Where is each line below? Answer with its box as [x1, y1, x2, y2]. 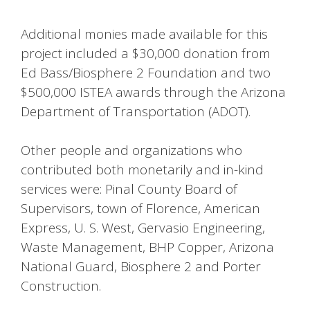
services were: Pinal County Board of [21, 180, 237, 199]
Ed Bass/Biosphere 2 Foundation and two [21, 63, 271, 82]
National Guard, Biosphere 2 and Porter [21, 257, 261, 276]
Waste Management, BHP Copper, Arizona [21, 238, 274, 257]
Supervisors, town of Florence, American [21, 199, 260, 218]
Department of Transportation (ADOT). [21, 102, 250, 120]
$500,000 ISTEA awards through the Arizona [21, 82, 286, 101]
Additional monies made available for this [21, 24, 268, 43]
